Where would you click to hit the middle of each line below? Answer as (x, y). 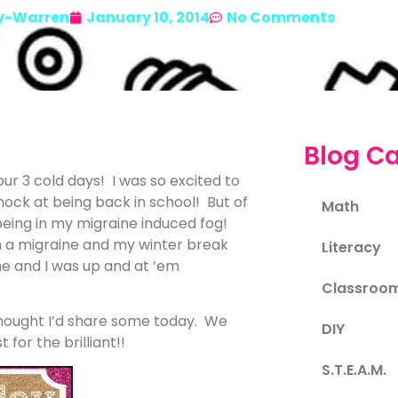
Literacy (351, 247)
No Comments (281, 17)
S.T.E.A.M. (354, 370)
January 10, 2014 (148, 17)
